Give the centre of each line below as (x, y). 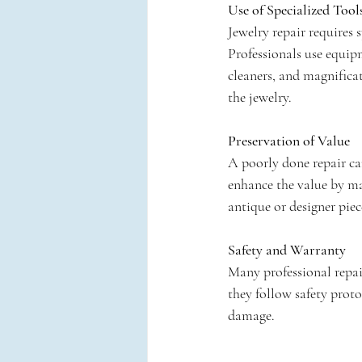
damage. (251, 315)
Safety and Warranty (287, 250)
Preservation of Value (289, 141)
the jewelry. (260, 97)
